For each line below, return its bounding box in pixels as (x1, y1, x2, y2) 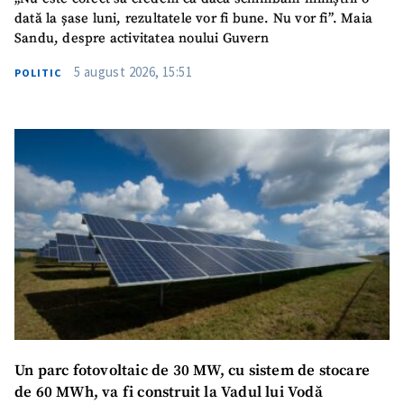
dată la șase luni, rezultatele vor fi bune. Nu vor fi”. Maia (14, 10, 373, 28)
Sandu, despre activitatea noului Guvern (14, 30, 269, 48)
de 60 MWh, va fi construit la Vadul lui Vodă (14, 382, 323, 402)
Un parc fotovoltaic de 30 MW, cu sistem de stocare (14, 361, 370, 381)
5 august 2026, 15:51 (74, 63, 192, 81)
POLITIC (14, 66, 61, 80)
